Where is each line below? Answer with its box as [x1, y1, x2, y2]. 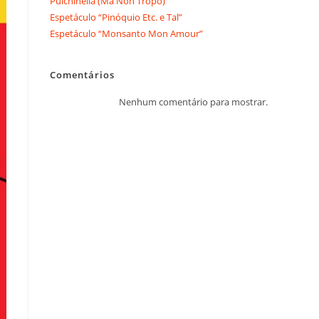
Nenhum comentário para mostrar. [119, 95, 268, 108]
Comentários [50, 68, 115, 81]
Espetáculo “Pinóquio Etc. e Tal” [50, 10, 182, 23]
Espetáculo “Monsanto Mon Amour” [50, 26, 203, 40]
